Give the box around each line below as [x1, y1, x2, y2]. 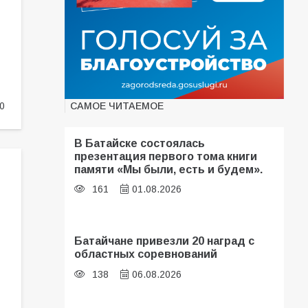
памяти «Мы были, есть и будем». [74, 162, 263, 175]
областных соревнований [74, 247, 218, 261]
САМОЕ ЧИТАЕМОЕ [70, 100, 164, 111]
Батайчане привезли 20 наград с [74, 234, 255, 247]
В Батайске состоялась [74, 136, 206, 149]
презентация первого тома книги [74, 149, 258, 162]
